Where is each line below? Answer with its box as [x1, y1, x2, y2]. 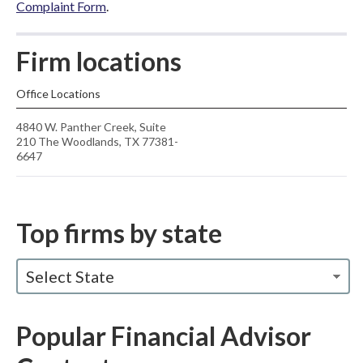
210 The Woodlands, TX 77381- [16, 135, 178, 148]
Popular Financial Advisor [16, 320, 311, 352]
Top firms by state [16, 217, 222, 249]
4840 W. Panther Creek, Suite [16, 120, 166, 134]
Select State [26, 267, 114, 286]
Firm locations [16, 45, 181, 77]
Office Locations [16, 87, 100, 100]
